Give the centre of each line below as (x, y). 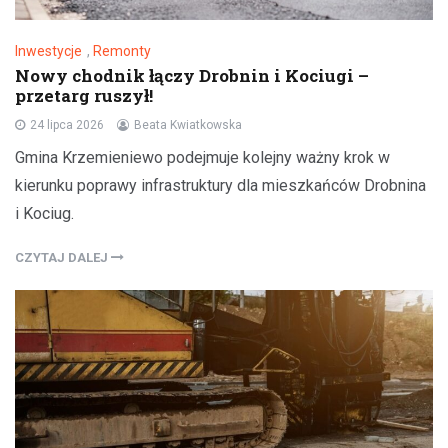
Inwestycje (48, 51)
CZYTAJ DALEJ (63, 258)
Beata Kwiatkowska (188, 125)
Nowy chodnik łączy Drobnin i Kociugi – (192, 76)
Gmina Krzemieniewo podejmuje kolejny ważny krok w (202, 158)
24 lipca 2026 (67, 125)
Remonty (122, 51)
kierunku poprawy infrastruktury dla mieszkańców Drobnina (220, 186)
